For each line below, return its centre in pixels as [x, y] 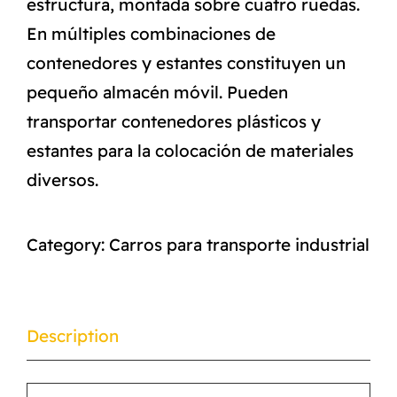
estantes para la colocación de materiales [190, 150]
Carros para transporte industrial [239, 244]
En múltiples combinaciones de [151, 33]
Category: [68, 244]
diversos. [62, 179]
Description [73, 335]
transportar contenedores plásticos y [174, 121]
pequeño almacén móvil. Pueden [157, 92]
